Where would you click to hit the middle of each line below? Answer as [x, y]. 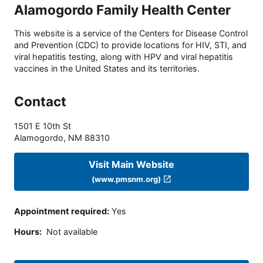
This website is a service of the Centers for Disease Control [131, 33]
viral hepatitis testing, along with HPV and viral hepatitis [124, 57]
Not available [72, 231]
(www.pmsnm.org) [127, 179]
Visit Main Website [131, 164]
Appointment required [60, 211]
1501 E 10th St [43, 126]
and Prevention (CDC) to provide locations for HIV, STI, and [130, 45]
